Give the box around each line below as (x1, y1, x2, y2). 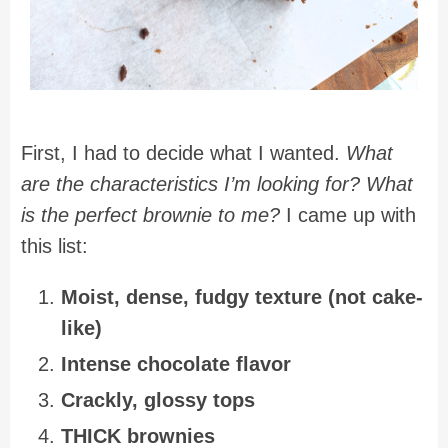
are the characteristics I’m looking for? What (21, 173, 413, 196)
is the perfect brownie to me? (21, 204, 280, 227)
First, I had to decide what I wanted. (21, 142, 346, 165)
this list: (21, 235, 88, 258)
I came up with (280, 204, 416, 227)
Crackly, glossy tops (61, 388, 255, 411)
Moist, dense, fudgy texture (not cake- (61, 286, 423, 309)
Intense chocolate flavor (61, 353, 291, 376)
